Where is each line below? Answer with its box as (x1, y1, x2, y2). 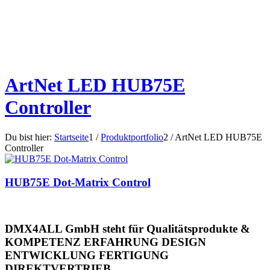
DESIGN (162, 236, 206, 249)
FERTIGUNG (99, 249, 169, 262)
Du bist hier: (5, 131, 52, 142)
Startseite (54, 131, 89, 142)
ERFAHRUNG (84, 236, 159, 249)
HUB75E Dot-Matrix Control (5, 175, 151, 189)
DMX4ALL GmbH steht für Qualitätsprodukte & (5, 222, 250, 236)
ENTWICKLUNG (5, 249, 96, 262)
